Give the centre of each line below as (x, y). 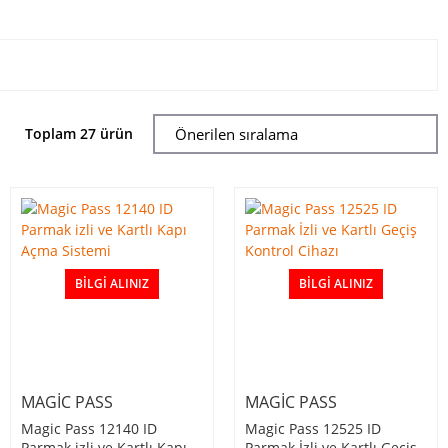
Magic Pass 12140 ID (89, 429)
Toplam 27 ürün (79, 134)
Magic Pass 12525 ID (313, 429)
